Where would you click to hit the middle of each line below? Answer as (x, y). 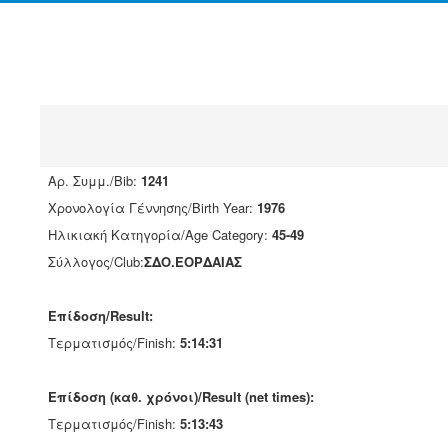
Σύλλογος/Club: (96, 261)
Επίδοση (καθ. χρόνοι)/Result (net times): (181, 396)
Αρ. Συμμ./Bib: (94, 180)
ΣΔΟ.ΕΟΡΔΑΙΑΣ (193, 261)
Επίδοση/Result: (100, 315)
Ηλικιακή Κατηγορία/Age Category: (160, 234)
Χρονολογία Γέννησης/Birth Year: (152, 207)
